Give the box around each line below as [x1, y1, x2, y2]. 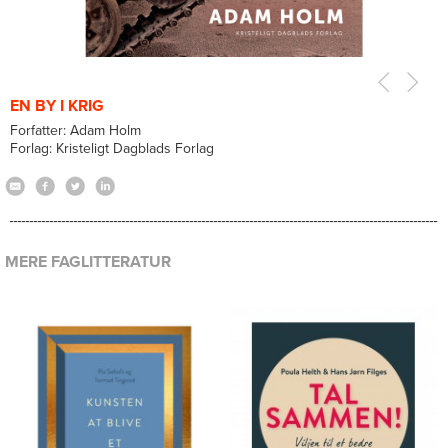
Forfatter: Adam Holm [10, 122, 141, 139]
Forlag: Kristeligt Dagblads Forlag [10, 140, 214, 157]
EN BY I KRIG [10, 96, 104, 116]
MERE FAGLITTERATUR [5, 252, 171, 272]
